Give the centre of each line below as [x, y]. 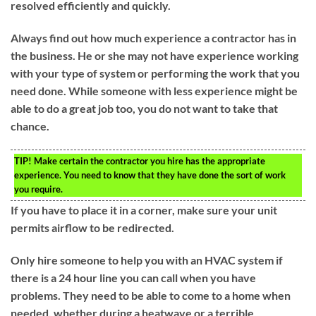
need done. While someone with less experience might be [154, 91]
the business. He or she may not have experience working [154, 56]
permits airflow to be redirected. [92, 227]
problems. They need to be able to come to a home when [151, 295]
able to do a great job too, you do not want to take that [144, 109]
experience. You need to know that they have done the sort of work [150, 175]
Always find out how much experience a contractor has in [153, 38]
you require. [38, 189]
